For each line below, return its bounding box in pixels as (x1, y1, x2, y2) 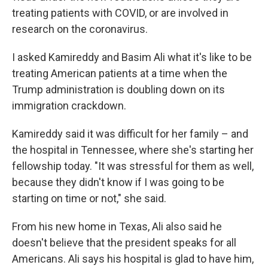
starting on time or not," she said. (12, 192, 166, 205)
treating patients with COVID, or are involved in (12, 7, 229, 19)
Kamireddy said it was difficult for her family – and (12, 127, 248, 140)
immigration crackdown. (12, 99, 126, 112)
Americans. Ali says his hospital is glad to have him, (12, 252, 254, 265)
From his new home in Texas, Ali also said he (12, 220, 222, 233)
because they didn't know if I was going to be (12, 176, 224, 188)
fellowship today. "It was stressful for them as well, (12, 160, 254, 172)
